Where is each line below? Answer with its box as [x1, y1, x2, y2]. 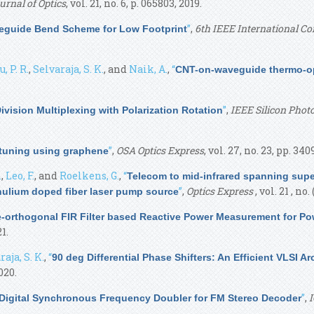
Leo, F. [6, 169, 34, 182]
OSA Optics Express [116, 144, 204, 157]
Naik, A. [129, 62, 168, 76]
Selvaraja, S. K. [33, 62, 104, 76]
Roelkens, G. [60, 169, 119, 182]
